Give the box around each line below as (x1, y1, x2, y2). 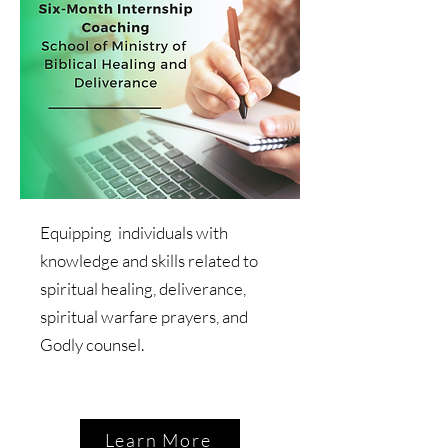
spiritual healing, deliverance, (40, 277, 246, 299)
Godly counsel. (40, 333, 144, 355)
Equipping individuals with (40, 221, 228, 243)
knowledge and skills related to (40, 249, 258, 271)
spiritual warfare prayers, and (40, 305, 248, 327)
